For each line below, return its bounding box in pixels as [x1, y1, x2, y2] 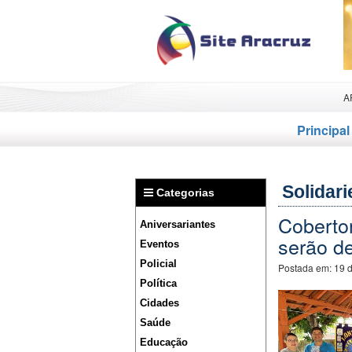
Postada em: [277, 261, 334, 275]
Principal [297, 121, 350, 140]
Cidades [140, 297, 179, 310]
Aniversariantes [140, 218, 215, 231]
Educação [140, 336, 188, 349]
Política [140, 277, 177, 290]
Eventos [140, 238, 179, 251]
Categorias [153, 186, 214, 200]
